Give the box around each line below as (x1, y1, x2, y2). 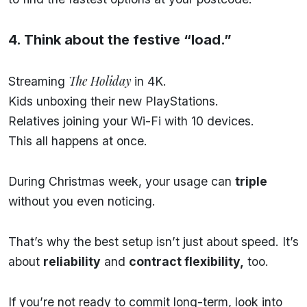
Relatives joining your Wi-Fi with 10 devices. (8, 113, 254, 128)
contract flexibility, (129, 254, 244, 269)
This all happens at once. (8, 133, 147, 148)
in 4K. (131, 73, 167, 88)
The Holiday (69, 72, 131, 88)
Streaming (8, 73, 69, 88)
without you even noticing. (8, 193, 156, 208)
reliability (43, 254, 101, 269)
